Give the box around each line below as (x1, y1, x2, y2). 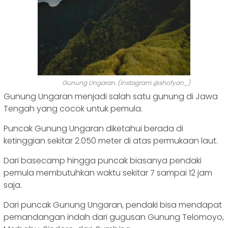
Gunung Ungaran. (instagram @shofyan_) (62, 78, 190, 88)
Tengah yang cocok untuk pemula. (4, 103, 142, 115)
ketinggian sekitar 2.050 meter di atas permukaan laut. (4, 135, 218, 147)
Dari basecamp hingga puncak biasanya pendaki (4, 155, 202, 167)
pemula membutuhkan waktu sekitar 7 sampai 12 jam (4, 167, 212, 179)
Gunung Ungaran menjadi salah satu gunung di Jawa (4, 91, 218, 103)
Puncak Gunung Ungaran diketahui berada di (4, 123, 183, 135)
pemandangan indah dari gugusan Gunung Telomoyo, (4, 211, 224, 223)
